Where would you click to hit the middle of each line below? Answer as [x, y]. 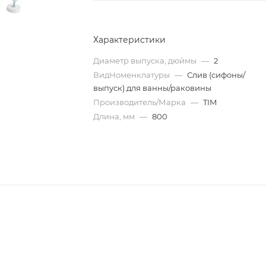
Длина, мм [115, 116]
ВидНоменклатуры [133, 75]
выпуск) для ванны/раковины [153, 88]
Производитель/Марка [141, 102]
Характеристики [130, 40]
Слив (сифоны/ [216, 75]
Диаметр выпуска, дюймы [146, 61]
